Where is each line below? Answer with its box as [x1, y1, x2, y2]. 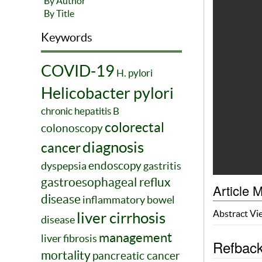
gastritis [143, 160, 181, 173]
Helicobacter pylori [41, 84, 174, 102]
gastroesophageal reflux [41, 175, 171, 189]
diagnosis [82, 139, 144, 156]
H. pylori [116, 67, 153, 79]
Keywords [41, 31, 92, 44]
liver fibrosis [41, 232, 97, 245]
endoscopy [88, 159, 142, 173]
